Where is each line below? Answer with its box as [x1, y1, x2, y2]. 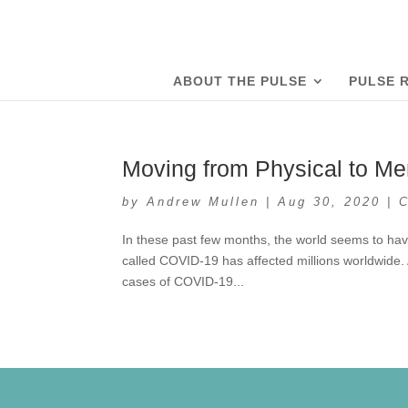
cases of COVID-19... [122, 274, 245, 289]
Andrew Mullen [147, 195, 260, 209]
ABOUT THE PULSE [173, 74, 307, 88]
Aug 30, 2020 [278, 195, 382, 209]
